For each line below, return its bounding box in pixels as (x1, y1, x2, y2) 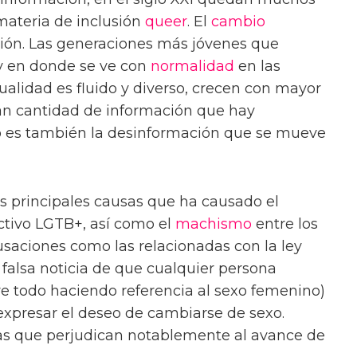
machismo (175, 215, 252, 233)
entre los (252, 215, 318, 233)
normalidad (151, 57, 234, 76)
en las (234, 57, 280, 76)
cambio (211, 13, 265, 31)
